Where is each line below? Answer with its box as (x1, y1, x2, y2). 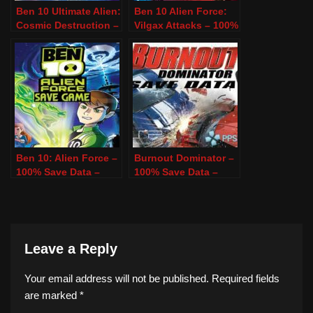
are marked (24, 289, 80, 301)
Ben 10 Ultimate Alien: (16, 5, 121, 17)
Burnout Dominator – (134, 152, 234, 163)
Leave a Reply (24, 240, 117, 256)
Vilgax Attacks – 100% (134, 19, 238, 31)
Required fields (212, 272, 279, 284)
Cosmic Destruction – (16, 19, 119, 31)
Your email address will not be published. (24, 272, 209, 284)
